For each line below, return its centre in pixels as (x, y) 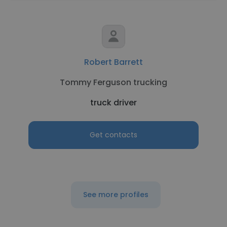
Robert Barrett (113, 62)
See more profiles (116, 195)
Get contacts (113, 135)
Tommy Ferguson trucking (113, 82)
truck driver (113, 103)
